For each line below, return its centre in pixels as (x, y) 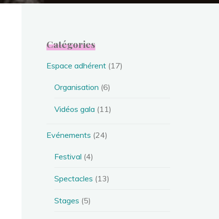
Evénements (69, 135)
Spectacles (74, 178)
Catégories (71, 44)
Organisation (77, 87)
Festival (68, 156)
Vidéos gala (75, 109)
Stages (67, 200)
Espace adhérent (77, 65)
